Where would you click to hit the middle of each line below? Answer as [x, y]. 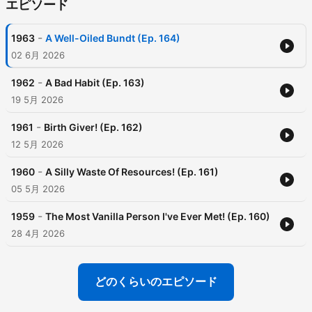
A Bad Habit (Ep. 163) [95, 83]
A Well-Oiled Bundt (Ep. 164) [113, 38]
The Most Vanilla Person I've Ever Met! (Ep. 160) [158, 217]
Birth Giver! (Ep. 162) [93, 127]
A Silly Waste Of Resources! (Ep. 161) [132, 172]
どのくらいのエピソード [156, 282]
